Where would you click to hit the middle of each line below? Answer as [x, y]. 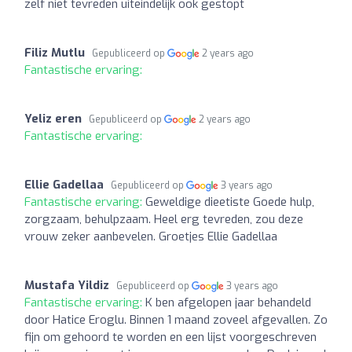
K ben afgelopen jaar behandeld [228, 302]
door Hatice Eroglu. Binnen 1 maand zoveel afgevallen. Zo [176, 319]
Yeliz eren [53, 118]
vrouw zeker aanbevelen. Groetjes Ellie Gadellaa [151, 236]
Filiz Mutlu [55, 52]
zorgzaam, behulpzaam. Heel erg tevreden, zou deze [164, 219]
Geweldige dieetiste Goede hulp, [230, 202]
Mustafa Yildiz [67, 285]
